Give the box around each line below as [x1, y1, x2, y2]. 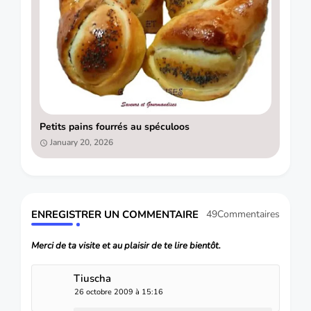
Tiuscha [74, 271, 111, 285]
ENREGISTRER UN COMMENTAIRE [31, 207, 199, 221]
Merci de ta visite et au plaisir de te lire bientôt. [31, 239, 221, 252]
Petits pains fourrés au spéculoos [144, 120, 190, 134]
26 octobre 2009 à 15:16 [74, 286, 163, 297]
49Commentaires [206, 208, 280, 221]
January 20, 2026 [50, 137, 113, 149]
